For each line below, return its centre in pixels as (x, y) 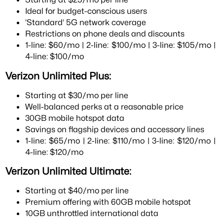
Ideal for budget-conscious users (86, 11)
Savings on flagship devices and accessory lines (115, 129)
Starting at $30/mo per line (77, 95)
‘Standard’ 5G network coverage (86, 22)
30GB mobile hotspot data (75, 118)
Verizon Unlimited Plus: (58, 76)
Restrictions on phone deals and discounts (105, 34)
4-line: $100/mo (55, 56)
